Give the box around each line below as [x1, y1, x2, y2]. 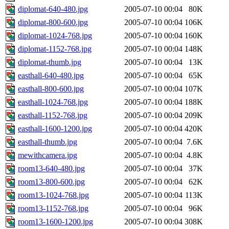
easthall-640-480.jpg [18, 71, 84, 80]
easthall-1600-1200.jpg [18, 124, 92, 133]
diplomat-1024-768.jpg [18, 31, 92, 40]
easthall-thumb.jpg [18, 138, 77, 147]
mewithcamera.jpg [18, 151, 77, 160]
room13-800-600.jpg [18, 177, 85, 187]
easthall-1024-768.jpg [18, 98, 88, 107]
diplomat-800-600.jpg [18, 18, 88, 27]
